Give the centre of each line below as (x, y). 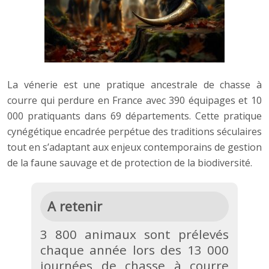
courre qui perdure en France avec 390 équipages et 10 (134, 100)
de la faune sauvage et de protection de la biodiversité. (130, 162)
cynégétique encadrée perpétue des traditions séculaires (134, 131)
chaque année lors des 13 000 (134, 249)
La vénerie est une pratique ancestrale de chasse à (134, 84)
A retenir (75, 206)
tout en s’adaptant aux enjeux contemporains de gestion (134, 147)
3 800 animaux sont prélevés (134, 234)
